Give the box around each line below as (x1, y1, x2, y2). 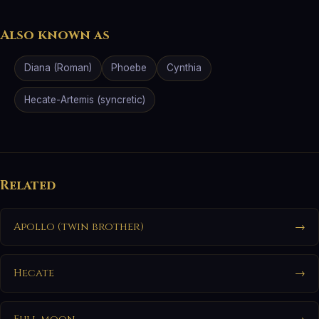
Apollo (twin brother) (13, 219, 144, 234)
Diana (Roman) (23, 62, 92, 74)
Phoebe (111, 62, 147, 74)
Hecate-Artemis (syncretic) (23, 93, 145, 105)
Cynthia (166, 62, 202, 74)
